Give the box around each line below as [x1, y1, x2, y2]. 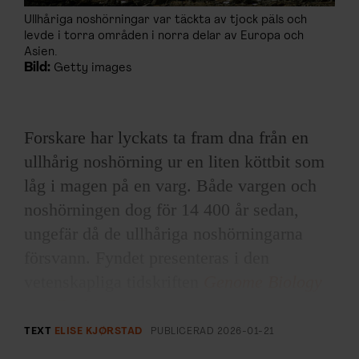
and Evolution [24, 296, 123, 317]
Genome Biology [204, 272, 322, 292]
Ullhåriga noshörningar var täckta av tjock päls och [24, 14, 307, 27]
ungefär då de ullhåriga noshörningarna [24, 224, 303, 244]
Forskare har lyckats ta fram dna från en [24, 127, 309, 148]
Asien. [24, 46, 58, 59]
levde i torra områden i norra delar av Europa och [24, 30, 304, 43]
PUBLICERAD [150, 326, 217, 337]
